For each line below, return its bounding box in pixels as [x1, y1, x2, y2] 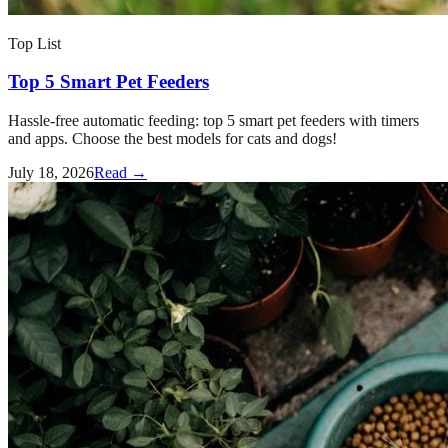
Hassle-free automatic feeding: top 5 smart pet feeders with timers [8, 112, 419, 130]
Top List [8, 34, 61, 52]
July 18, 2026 [8, 164, 94, 182]
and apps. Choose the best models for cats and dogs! [8, 130, 337, 148]
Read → [94, 164, 147, 182]
